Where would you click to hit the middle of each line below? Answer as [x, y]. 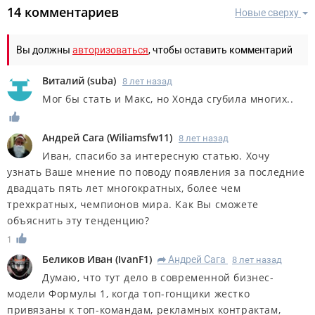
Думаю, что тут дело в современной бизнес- [158, 277]
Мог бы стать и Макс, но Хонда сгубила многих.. [168, 98]
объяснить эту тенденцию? [78, 220]
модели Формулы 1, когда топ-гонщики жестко [129, 293]
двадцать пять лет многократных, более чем [124, 188]
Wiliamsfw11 [140, 137]
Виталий [63, 80]
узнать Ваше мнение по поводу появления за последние [156, 172]
